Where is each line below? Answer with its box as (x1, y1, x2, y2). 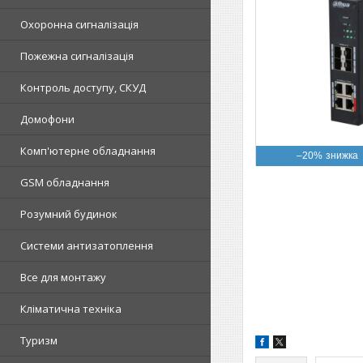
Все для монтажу (20, 270, 106, 284)
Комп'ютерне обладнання (20, 143, 156, 158)
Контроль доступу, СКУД (20, 80, 146, 95)
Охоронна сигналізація (20, 17, 139, 32)
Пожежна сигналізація (20, 49, 134, 63)
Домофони (20, 112, 75, 126)
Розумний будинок (20, 207, 117, 221)
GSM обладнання (20, 175, 109, 190)
